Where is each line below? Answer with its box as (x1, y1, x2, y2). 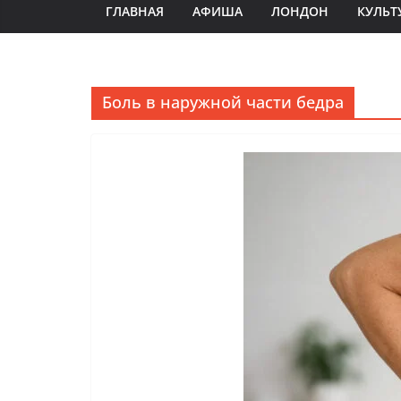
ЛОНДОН (271, 3, 328, 20)
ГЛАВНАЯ (106, 3, 164, 20)
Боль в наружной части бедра (102, 91, 344, 113)
